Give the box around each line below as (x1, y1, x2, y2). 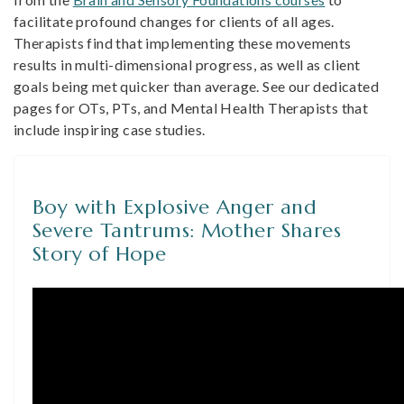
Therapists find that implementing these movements (14, 34, 352, 51)
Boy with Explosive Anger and (32, 195, 317, 219)
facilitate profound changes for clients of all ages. (14, 13, 335, 30)
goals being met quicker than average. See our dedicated (14, 78, 379, 95)
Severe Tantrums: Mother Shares (32, 218, 341, 243)
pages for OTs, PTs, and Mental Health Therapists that (14, 99, 369, 116)
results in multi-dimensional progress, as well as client (14, 56, 361, 73)
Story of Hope (32, 242, 167, 266)
